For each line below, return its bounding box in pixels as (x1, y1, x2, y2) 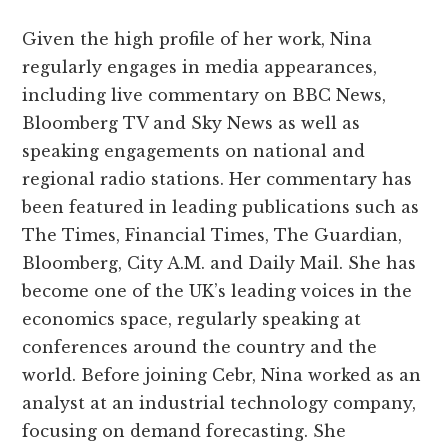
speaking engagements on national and (22, 141, 366, 162)
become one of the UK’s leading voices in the (22, 281, 413, 302)
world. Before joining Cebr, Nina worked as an (22, 365, 422, 386)
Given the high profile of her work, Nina (22, 29, 373, 50)
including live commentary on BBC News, (22, 85, 387, 106)
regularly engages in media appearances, (22, 57, 378, 78)
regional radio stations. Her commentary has (22, 169, 413, 190)
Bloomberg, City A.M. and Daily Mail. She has (22, 253, 417, 274)
